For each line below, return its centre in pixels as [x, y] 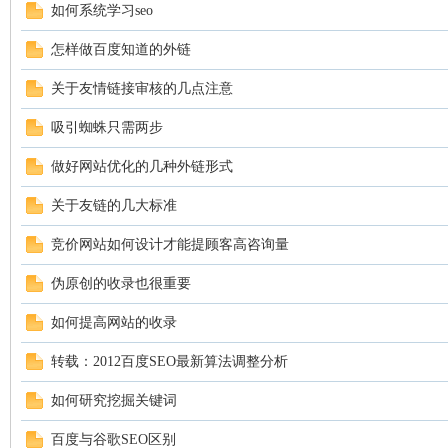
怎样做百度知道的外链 [121, 49]
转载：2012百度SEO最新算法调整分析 [169, 361]
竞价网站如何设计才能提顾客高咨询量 [170, 244]
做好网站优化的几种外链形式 [142, 166]
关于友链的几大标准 [114, 205]
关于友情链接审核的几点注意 [142, 88]
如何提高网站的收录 [114, 322]
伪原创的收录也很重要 [121, 283]
